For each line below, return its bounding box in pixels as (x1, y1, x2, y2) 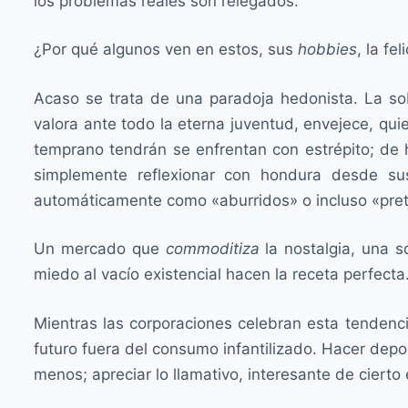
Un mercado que (34, 240, 166, 258)
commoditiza (165, 240, 260, 258)
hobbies (298, 40, 357, 58)
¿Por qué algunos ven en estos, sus (34, 40, 298, 58)
